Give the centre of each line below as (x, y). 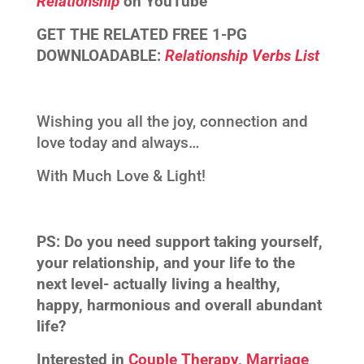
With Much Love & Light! (121, 176)
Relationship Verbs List (242, 56)
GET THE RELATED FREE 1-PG (141, 35)
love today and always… (117, 143)
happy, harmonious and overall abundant (179, 305)
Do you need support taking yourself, (193, 242)
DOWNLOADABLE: (100, 56)
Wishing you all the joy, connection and (172, 121)
